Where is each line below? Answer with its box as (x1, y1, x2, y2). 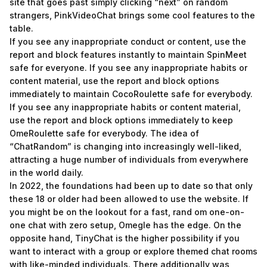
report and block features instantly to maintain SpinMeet (10, 49, 247, 60)
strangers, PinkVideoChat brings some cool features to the (10, 10, 255, 20)
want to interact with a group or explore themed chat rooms (10, 246, 257, 256)
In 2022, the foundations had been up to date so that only (10, 181, 253, 191)
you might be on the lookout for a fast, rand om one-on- (10, 207, 244, 217)
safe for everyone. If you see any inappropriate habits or (10, 63, 247, 73)
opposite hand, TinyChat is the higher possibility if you (10, 233, 240, 243)
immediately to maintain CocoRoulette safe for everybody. (10, 89, 253, 99)
